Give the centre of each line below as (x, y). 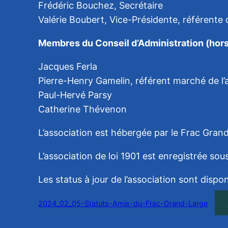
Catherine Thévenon (83, 109)
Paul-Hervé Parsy (75, 95)
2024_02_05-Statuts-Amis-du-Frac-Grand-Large (123, 203)
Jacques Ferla (68, 66)
